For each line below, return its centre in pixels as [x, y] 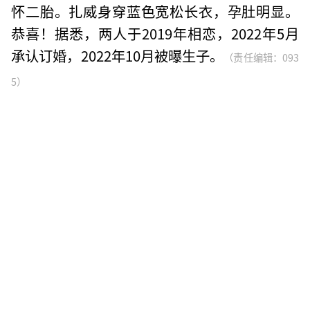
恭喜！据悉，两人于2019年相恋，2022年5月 [155, 33]
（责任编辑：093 [261, 57]
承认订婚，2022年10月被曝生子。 [118, 55]
